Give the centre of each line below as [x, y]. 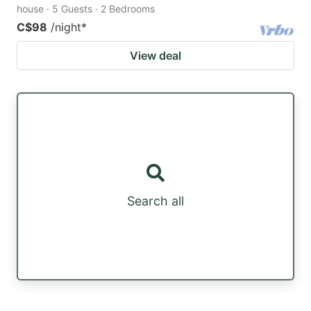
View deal [155, 55]
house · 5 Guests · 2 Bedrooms [86, 8]
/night [66, 27]
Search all [155, 201]
